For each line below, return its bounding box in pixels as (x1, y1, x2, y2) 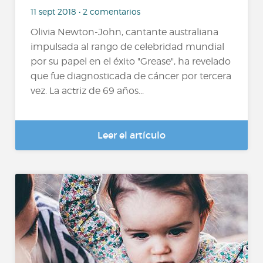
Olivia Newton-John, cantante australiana (31, 26, 219, 38)
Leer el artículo (97, 129, 166, 141)
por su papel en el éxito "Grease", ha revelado (31, 56, 231, 68)
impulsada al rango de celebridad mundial (31, 41, 225, 53)
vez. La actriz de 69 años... (31, 85, 144, 97)
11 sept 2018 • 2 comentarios (31, 6, 141, 16)
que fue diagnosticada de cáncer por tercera (31, 70, 232, 82)
